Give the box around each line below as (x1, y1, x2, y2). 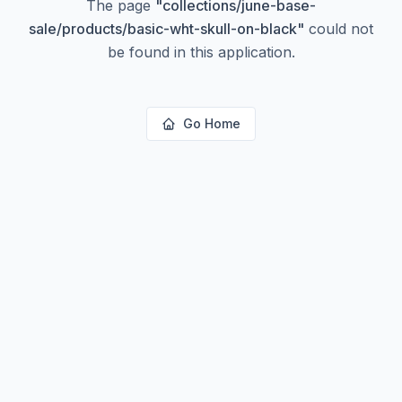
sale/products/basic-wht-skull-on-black (29, 20, 297, 38)
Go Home (183, 116, 240, 131)
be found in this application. (107, 43, 295, 61)
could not (304, 20, 373, 38)
